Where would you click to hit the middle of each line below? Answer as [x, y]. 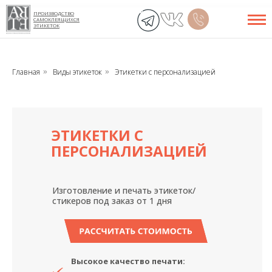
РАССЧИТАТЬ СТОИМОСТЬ [136, 231]
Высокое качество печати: [128, 261]
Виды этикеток [77, 72]
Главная [26, 72]
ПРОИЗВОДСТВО [54, 13]
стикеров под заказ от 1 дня [112, 201]
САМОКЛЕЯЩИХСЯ [56, 19]
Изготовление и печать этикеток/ [124, 190]
